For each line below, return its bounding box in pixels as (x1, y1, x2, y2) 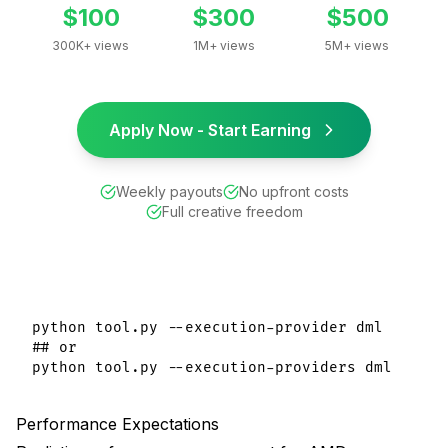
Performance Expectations (16, 414, 219, 435)
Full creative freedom (161, 203, 303, 221)
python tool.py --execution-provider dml (32, 319, 383, 337)
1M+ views (192, 38, 255, 54)
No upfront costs (238, 183, 349, 201)
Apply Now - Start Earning (109, 120, 311, 141)
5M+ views (325, 38, 390, 54)
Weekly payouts (115, 183, 223, 201)
